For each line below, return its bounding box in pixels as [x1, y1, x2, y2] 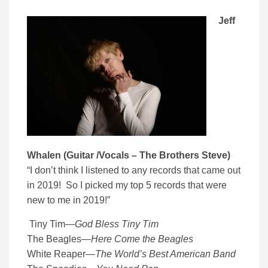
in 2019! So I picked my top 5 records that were [27, 180, 227, 191]
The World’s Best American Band [95, 249, 236, 260]
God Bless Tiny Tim [75, 219, 159, 230]
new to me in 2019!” [27, 195, 110, 206]
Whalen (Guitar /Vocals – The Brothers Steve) [27, 150, 230, 161]
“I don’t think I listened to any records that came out [27, 165, 240, 176]
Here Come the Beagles [91, 234, 193, 245]
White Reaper [27, 249, 86, 260]
